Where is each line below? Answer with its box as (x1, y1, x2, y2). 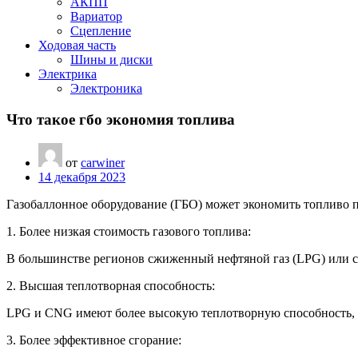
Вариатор (70, 10, 122, 23)
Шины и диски (70, 53, 153, 66)
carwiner (81, 156, 125, 170)
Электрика (38, 67, 97, 81)
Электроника (70, 82, 142, 95)
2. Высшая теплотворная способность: (6, 279, 215, 293)
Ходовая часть (38, 38, 116, 52)
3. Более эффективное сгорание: (6, 333, 181, 348)
